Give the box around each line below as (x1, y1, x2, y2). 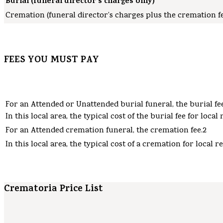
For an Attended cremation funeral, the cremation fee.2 (5, 125, 207, 137)
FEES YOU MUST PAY (4, 53, 99, 69)
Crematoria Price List (4, 182, 103, 198)
